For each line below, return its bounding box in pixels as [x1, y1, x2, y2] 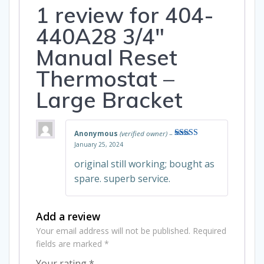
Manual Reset [36, 43, 177, 71]
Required [193, 225, 226, 236]
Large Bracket [36, 85, 183, 113]
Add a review [36, 209, 100, 223]
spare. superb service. [74, 171, 170, 185]
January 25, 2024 [74, 140, 123, 148]
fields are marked [36, 237, 104, 249]
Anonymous [74, 128, 120, 138]
